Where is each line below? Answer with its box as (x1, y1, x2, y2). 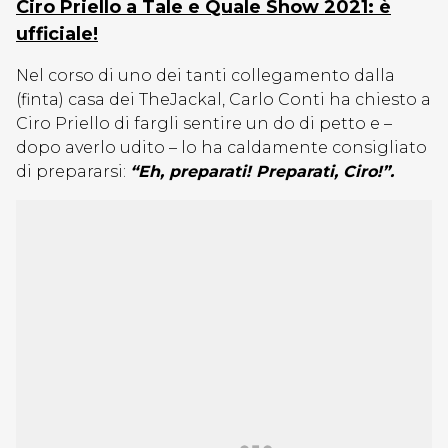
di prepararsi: (16, 162, 130, 181)
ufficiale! (16, 23, 98, 45)
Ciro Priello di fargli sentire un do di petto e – (16, 114, 392, 133)
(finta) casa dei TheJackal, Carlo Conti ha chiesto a (16, 90, 431, 109)
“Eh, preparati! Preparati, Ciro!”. (130, 162, 394, 181)
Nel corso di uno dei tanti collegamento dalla (16, 66, 395, 85)
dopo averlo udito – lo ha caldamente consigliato (16, 138, 427, 157)
